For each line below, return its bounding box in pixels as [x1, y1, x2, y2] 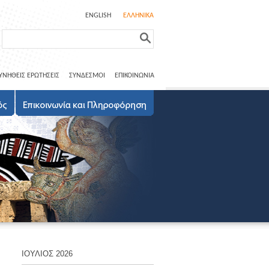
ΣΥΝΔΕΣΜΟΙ [69, 72, 105, 79]
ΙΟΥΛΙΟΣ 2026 [22, 249, 73, 258]
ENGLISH [85, 12, 111, 19]
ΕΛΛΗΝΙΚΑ [123, 12, 154, 19]
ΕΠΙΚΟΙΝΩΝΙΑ [115, 72, 154, 79]
